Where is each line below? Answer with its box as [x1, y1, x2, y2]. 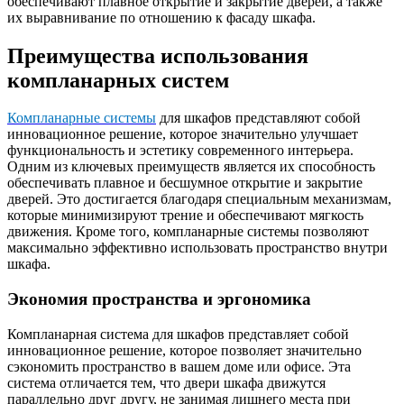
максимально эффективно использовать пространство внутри [7, 240, 388, 256]
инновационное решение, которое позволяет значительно [7, 342, 362, 358]
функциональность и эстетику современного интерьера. [7, 142, 353, 159]
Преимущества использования [7, 43, 308, 68]
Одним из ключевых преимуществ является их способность [7, 159, 375, 175]
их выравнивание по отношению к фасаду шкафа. [7, 9, 316, 25]
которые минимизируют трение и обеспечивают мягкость [7, 207, 363, 224]
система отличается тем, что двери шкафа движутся [7, 374, 326, 390]
